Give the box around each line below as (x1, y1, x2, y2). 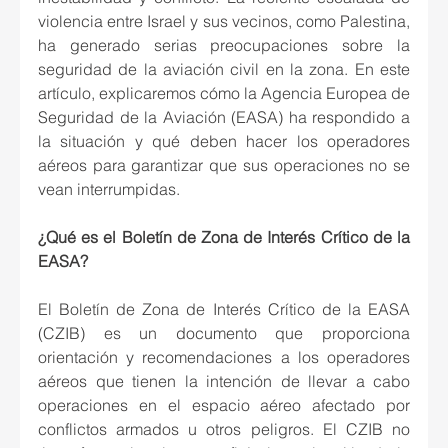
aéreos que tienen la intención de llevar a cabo (38, 371, 410, 392)
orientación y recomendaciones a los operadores (38, 347, 410, 368)
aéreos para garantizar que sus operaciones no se (38, 155, 410, 176)
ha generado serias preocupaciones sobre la (38, 35, 410, 56)
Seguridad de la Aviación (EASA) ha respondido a (38, 107, 410, 128)
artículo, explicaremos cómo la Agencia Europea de (38, 83, 410, 104)
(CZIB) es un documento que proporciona (38, 323, 410, 344)
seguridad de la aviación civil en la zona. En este (38, 59, 410, 80)
